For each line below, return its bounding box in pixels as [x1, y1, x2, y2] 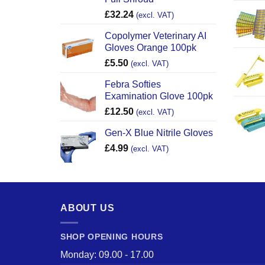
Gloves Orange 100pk [105, 43, 196, 53]
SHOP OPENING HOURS [60, 232, 163, 241]
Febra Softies [105, 79, 161, 90]
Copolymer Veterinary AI [105, 31, 206, 41]
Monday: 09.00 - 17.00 [60, 249, 154, 260]
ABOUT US [60, 203, 115, 214]
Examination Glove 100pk [105, 91, 213, 102]
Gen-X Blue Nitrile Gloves [105, 128, 213, 138]
